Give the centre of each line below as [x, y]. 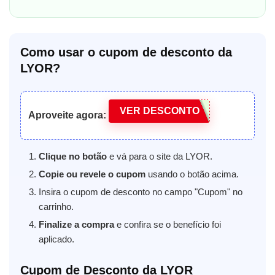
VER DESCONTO [159, 111]
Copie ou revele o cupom [92, 174]
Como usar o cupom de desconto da [126, 52]
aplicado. [56, 239]
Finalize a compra [76, 224]
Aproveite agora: [67, 115]
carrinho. [56, 206]
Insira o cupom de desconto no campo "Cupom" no [141, 192]
